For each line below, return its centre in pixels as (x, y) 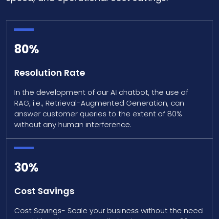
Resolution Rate (50, 73)
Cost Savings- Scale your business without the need (109, 210)
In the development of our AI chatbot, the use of (101, 92)
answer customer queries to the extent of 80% (98, 114)
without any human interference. (73, 124)
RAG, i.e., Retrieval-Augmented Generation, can (99, 103)
